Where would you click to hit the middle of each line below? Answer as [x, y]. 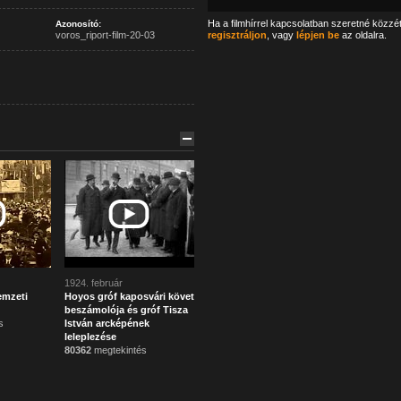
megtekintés [119, 350]
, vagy [281, 35]
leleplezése [90, 337]
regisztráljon [237, 35]
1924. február [93, 283]
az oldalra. [363, 35]
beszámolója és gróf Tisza [126, 310]
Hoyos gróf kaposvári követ [129, 296]
